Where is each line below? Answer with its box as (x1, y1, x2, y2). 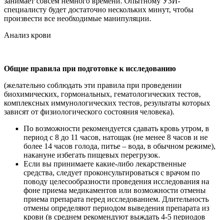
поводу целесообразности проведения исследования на (24, 177, 209, 186)
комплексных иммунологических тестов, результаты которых (4, 98, 210, 107)
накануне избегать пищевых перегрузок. (24, 150, 160, 159)
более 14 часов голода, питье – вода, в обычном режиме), (24, 141, 216, 150)
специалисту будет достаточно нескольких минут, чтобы (4, 5, 193, 14)
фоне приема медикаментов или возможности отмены (24, 186, 206, 194)
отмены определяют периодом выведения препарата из (24, 203, 209, 212)
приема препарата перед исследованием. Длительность (24, 194, 209, 203)
